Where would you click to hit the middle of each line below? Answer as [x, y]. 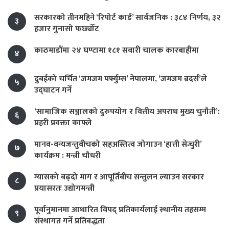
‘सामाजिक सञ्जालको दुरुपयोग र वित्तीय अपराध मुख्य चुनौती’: [127, 112]
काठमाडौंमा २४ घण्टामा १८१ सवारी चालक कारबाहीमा [117, 51]
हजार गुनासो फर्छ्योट [67, 29]
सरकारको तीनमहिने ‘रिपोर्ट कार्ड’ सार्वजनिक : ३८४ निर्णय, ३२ [128, 18]
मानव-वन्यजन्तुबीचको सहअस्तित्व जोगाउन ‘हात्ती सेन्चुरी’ [118, 145]
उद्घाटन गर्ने [53, 90]
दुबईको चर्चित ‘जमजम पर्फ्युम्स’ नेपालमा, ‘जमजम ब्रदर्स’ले [121, 79]
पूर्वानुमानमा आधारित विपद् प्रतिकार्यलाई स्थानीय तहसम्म [120, 210]
